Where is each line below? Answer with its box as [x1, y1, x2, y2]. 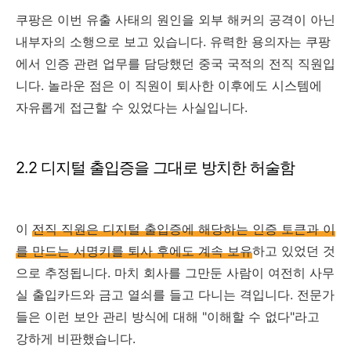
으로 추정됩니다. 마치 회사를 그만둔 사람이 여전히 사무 [16, 264, 335, 280]
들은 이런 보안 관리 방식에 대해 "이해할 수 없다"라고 [16, 308, 320, 324]
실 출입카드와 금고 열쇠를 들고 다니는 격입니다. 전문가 [16, 286, 335, 302]
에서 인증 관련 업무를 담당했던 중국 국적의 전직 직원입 [16, 55, 335, 71]
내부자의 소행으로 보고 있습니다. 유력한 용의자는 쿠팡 [16, 33, 331, 49]
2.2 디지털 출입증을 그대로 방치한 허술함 [16, 157, 295, 177]
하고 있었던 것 [252, 242, 335, 259]
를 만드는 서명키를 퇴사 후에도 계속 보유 [16, 242, 252, 259]
